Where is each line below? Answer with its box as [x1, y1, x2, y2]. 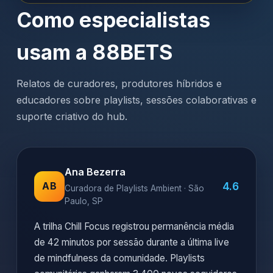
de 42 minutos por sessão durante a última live [34, 236, 229, 248]
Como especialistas [16, 7, 210, 32]
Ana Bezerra [65, 166, 126, 178]
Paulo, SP [65, 196, 103, 206]
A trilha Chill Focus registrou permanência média [34, 221, 234, 232]
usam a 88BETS [16, 40, 172, 65]
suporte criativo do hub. [16, 110, 127, 122]
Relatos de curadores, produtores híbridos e [16, 77, 222, 90]
